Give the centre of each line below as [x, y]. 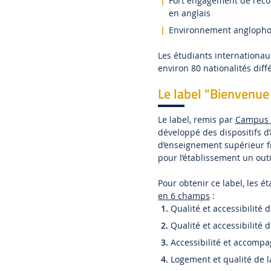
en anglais [189, 13]
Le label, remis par [196, 120]
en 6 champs [184, 196]
